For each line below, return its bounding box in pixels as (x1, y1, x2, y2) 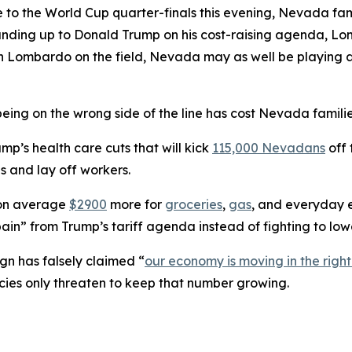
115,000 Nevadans (212, 140, 325, 156)
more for (107, 196, 165, 212)
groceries (165, 196, 222, 212)
